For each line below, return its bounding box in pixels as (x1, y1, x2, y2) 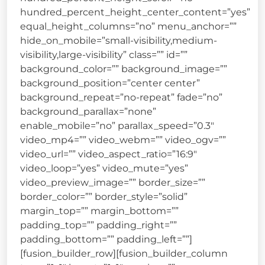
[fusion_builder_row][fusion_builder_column (20, 248, 228, 260)
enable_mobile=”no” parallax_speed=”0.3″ (20, 120, 214, 132)
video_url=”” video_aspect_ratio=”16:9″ (20, 148, 197, 160)
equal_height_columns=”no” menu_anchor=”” (20, 21, 237, 33)
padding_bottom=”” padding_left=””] (20, 234, 192, 245)
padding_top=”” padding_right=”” (20, 219, 177, 231)
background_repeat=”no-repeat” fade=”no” (20, 92, 222, 104)
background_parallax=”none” (20, 106, 156, 118)
